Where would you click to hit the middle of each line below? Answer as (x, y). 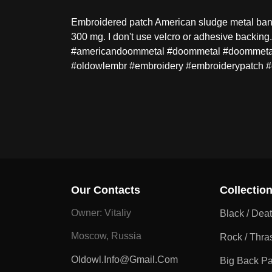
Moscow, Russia (106, 236)
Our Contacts (106, 190)
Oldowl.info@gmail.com (124, 260)
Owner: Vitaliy (101, 213)
